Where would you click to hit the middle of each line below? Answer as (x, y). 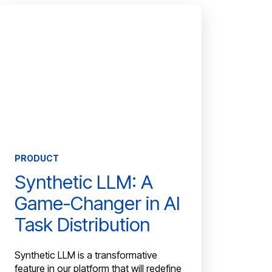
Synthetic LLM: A (84, 182)
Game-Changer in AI (98, 203)
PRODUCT (37, 158)
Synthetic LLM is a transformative (86, 255)
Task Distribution (83, 224)
